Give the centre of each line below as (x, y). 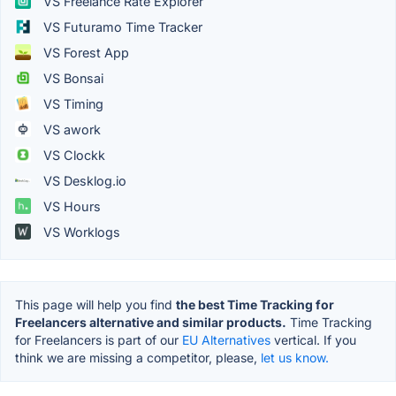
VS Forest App (84, 52)
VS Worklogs (80, 232)
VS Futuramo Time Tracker (121, 27)
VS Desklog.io (83, 180)
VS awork (70, 129)
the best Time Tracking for (255, 304)
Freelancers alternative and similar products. (151, 322)
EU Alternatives (226, 339)
